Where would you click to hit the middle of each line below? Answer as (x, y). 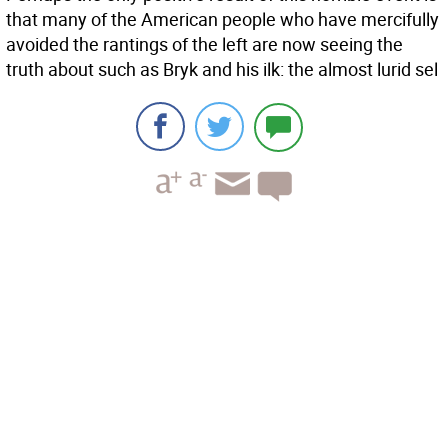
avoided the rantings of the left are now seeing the (204, 44)
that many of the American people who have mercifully (222, 19)
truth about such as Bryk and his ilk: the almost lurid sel (222, 69)
